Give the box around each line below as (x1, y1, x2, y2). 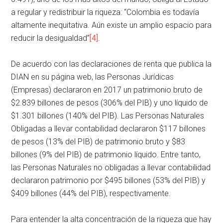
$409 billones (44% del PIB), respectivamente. (11, 188, 171, 198)
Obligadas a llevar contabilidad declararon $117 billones (11, 123, 206, 133)
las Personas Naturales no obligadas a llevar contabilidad (11, 162, 211, 172)
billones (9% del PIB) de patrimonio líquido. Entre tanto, (11, 149, 201, 159)
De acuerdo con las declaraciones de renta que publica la (11, 59, 212, 69)
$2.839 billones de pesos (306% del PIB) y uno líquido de (11, 98, 209, 108)
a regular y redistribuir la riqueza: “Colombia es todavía (11, 7, 200, 17)
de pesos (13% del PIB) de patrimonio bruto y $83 (11, 136, 186, 146)
